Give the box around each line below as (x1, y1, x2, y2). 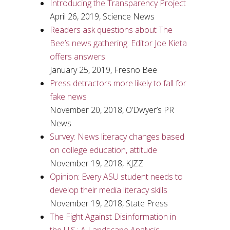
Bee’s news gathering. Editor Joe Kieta (49, 37, 187, 49)
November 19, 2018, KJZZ (49, 158, 143, 169)
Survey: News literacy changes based (49, 131, 184, 142)
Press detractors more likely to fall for (49, 78, 186, 89)
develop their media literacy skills (49, 184, 167, 196)
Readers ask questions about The (49, 24, 172, 35)
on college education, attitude (49, 144, 157, 156)
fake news (49, 91, 87, 102)
